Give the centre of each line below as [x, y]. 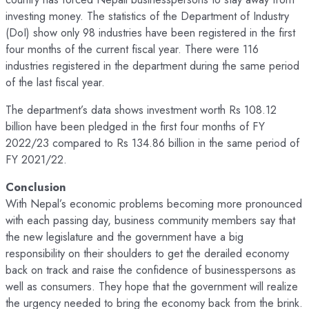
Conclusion [36, 187]
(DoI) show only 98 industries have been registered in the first [150, 32]
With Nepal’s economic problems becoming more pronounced [154, 204]
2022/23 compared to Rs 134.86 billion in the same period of [152, 143]
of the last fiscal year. [55, 82]
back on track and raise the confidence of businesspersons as [151, 270]
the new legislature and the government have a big [124, 237]
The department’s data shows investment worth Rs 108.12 [141, 110]
